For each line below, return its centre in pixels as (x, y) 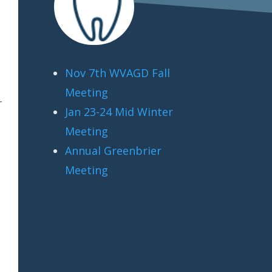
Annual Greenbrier (114, 150)
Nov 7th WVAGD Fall (118, 73)
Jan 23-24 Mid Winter (119, 111)
